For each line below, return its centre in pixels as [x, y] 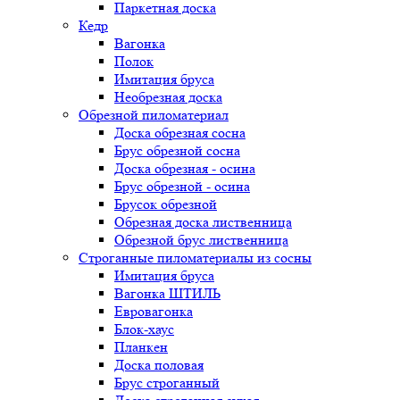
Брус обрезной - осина [182, 186]
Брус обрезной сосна [177, 150]
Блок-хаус [144, 329]
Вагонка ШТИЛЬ [167, 293]
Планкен [141, 347]
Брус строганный [167, 383]
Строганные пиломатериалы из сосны [195, 258]
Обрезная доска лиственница [203, 222]
